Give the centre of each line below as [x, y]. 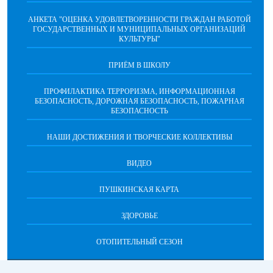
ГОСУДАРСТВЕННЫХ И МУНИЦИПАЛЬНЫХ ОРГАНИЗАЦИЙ [139, 29]
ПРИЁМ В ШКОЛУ [139, 65]
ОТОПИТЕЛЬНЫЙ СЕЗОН [139, 242]
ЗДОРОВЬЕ [139, 216]
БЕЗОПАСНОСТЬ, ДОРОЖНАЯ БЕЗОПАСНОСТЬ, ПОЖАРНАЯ [139, 101]
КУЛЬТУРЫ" [139, 39]
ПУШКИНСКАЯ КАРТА [139, 190]
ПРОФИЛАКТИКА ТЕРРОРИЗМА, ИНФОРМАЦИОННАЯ [139, 91]
